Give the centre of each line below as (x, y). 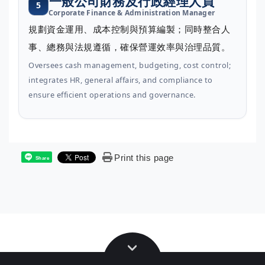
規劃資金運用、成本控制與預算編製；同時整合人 (129, 29)
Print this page (144, 158)
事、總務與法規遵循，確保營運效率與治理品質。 (129, 47)
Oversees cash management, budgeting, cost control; (130, 65)
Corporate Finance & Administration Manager (132, 13)
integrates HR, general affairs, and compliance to (121, 80)
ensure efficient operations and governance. (112, 95)
